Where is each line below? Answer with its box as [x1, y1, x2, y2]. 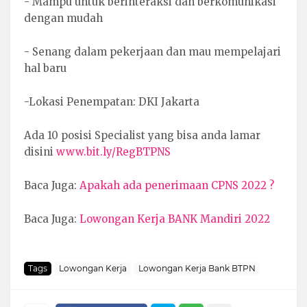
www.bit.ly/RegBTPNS [56, 145, 171, 158]
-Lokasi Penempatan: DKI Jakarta [24, 95, 199, 108]
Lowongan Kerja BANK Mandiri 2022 [79, 212, 270, 225]
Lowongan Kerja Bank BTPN [138, 263, 256, 274]
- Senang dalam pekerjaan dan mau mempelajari [24, 45, 281, 58]
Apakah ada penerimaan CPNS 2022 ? [79, 178, 274, 192]
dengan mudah [24, 11, 103, 25]
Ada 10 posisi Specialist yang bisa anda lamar [24, 128, 260, 142]
